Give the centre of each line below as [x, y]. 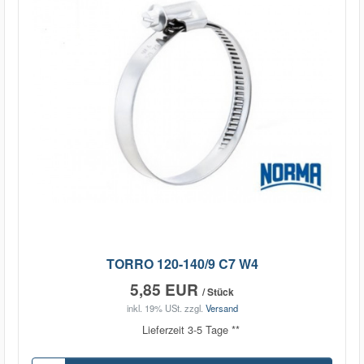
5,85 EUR [166, 289]
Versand [221, 308]
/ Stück [218, 291]
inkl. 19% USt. [154, 308]
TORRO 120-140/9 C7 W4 [182, 263]
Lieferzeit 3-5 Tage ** [191, 330]
